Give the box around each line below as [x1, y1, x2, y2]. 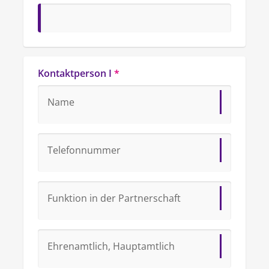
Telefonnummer [47, 144, 121, 157]
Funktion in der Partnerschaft [47, 192, 181, 205]
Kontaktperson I [38, 67, 112, 80]
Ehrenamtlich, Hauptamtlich [47, 240, 175, 253]
